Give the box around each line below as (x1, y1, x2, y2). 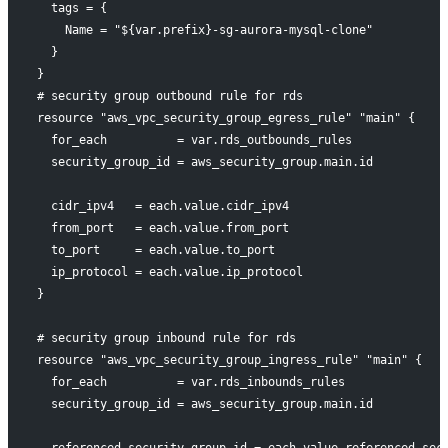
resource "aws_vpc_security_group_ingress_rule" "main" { (36, 352, 422, 367)
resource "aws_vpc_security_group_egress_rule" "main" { (36, 110, 415, 125)
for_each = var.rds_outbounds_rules (36, 132, 352, 147)
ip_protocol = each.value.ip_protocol (36, 264, 303, 279)
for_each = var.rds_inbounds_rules (36, 374, 345, 389)
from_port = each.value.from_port (36, 220, 289, 235)
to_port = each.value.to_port (36, 242, 275, 257)
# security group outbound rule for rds (36, 88, 303, 103)
